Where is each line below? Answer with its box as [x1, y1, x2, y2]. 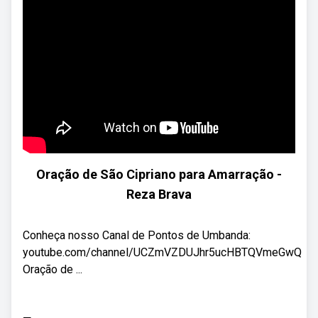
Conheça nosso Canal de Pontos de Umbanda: [23, 229, 251, 242]
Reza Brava [126, 187, 192, 202]
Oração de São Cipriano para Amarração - [36, 167, 282, 182]
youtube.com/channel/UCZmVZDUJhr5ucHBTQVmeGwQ [23, 246, 302, 259]
